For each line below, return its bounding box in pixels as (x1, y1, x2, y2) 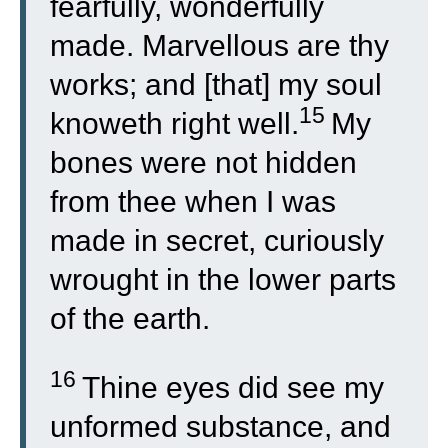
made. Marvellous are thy (50, 29, 389, 62)
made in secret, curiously (50, 224, 384, 257)
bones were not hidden (50, 146, 357, 179)
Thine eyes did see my (82, 371, 384, 404)
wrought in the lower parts (50, 263, 396, 296)
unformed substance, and (50, 410, 391, 443)
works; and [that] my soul (50, 68, 382, 101)
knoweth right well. (50, 107, 299, 140)
